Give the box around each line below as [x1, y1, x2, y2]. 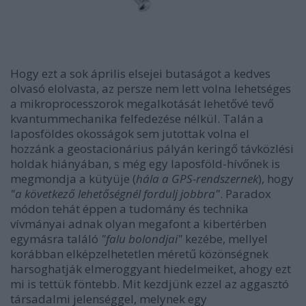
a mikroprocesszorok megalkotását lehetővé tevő [10, 96, 274, 112]
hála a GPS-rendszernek [136, 171, 258, 187]
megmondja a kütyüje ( [10, 171, 136, 187]
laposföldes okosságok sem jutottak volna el [10, 126, 249, 142]
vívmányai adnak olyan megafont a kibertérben [10, 216, 266, 232]
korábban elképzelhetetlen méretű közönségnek [10, 246, 268, 262]
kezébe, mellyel [182, 231, 268, 247]
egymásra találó [10, 231, 101, 247]
